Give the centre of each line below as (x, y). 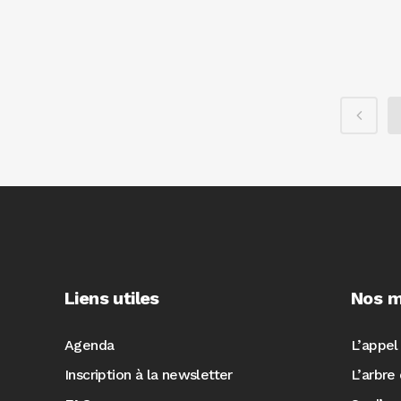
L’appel (375, 345)
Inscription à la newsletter (149, 374)
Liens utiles (112, 298)
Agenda (90, 345)
